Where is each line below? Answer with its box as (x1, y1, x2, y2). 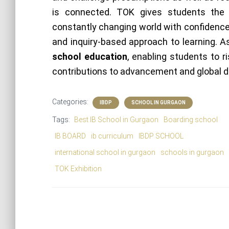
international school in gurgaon (55, 148, 155, 156)
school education (52, 51, 127, 62)
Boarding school (164, 116, 218, 124)
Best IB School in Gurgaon (74, 116, 158, 124)
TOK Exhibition (55, 165, 102, 173)
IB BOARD (55, 132, 86, 140)
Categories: (52, 98, 90, 106)
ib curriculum (91, 132, 133, 140)
